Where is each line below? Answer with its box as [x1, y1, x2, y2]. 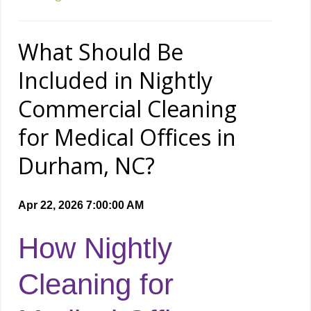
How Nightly [18, 232, 172, 265]
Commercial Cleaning [18, 94, 237, 124]
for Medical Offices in [18, 122, 236, 153]
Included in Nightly [18, 65, 212, 96]
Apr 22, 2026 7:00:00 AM [18, 199, 144, 212]
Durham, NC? [18, 151, 155, 181]
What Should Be [18, 37, 183, 67]
